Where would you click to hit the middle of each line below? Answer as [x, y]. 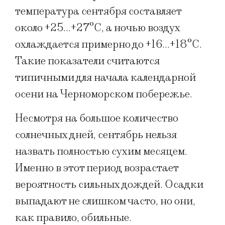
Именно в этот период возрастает [97, 168]
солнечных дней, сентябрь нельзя [96, 135]
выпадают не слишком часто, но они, [105, 201]
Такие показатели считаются [87, 61]
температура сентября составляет [98, 12]
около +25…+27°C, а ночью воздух [98, 28]
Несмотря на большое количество [97, 118]
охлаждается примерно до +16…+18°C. [108, 45]
